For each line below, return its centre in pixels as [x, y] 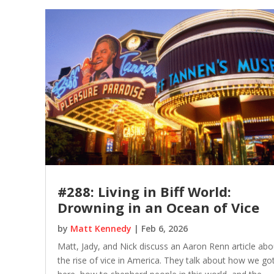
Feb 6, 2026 [164, 228]
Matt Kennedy [101, 228]
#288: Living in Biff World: [144, 191]
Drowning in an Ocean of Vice [158, 207]
